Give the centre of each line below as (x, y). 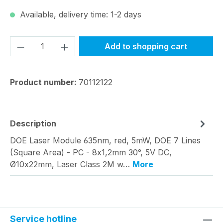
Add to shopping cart (146, 47)
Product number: (44, 82)
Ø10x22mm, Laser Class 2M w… (71, 165)
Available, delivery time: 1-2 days (79, 15)
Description (33, 124)
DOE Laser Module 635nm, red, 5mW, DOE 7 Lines (105, 141)
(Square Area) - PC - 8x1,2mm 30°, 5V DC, (91, 153)
